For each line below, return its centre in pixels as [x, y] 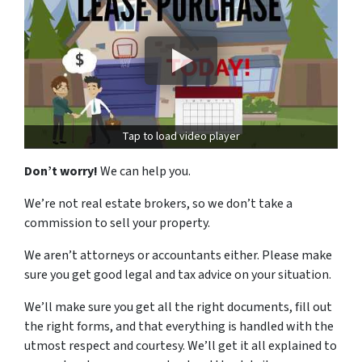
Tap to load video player [181, 137]
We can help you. [144, 172]
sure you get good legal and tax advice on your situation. [178, 275]
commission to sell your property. [117, 223]
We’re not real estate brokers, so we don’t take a [158, 204]
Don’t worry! [61, 172]
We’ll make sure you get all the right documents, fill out [178, 307]
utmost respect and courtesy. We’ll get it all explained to [181, 346]
